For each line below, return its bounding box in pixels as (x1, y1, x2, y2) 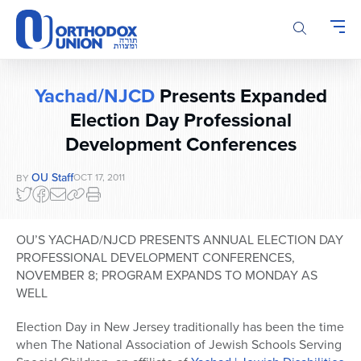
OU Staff (31, 169, 73, 186)
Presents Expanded (154, 81, 327, 110)
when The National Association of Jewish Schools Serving (16, 335, 342, 355)
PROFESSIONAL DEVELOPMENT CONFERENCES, (16, 248, 295, 268)
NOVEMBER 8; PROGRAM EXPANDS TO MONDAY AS (16, 266, 317, 285)
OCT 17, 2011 (73, 170, 125, 185)
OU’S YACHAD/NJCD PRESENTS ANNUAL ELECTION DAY (16, 230, 343, 250)
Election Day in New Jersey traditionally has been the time (16, 317, 344, 337)
